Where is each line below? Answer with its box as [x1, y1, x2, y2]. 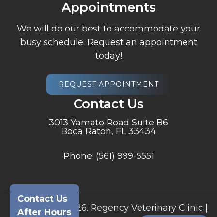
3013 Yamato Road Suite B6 [49, 117, 168, 128]
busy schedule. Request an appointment [20, 36, 197, 47]
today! [95, 50, 122, 61]
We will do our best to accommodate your [17, 23, 200, 34]
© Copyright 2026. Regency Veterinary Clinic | [9, 202, 208, 213]
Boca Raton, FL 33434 [61, 125, 156, 137]
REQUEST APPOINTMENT [58, 79, 159, 89]
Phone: [63, 150, 96, 161]
